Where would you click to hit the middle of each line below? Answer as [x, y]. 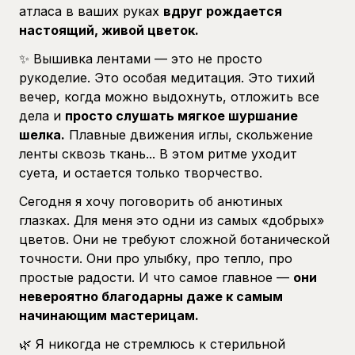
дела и [42, 115]
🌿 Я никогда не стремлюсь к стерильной [152, 344]
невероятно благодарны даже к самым [151, 296]
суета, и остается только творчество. [141, 172]
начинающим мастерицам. [109, 315]
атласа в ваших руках [91, 11]
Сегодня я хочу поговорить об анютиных [151, 201]
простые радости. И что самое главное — [156, 277]
